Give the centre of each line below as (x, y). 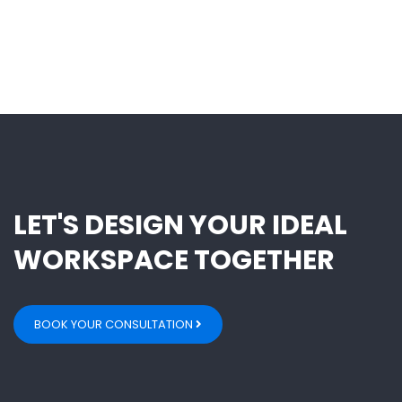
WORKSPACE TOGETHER (174, 261)
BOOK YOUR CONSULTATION (115, 325)
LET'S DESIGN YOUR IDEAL (180, 226)
